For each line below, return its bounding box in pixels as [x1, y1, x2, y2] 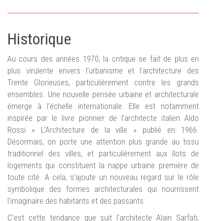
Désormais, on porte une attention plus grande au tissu [7, 137, 199, 147]
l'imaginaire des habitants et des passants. [7, 196, 146, 206]
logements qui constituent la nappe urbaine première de [7, 160, 199, 170]
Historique [7, 30, 71, 48]
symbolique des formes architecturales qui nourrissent [7, 184, 199, 194]
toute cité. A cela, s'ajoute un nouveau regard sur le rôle [7, 172, 199, 182]
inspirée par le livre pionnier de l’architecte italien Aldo [7, 113, 199, 123]
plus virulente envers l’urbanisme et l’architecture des [7, 66, 199, 75]
